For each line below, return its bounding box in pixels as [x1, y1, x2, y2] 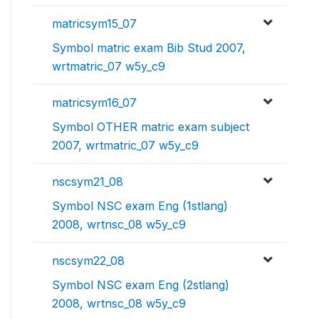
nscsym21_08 [52, 174, 123, 189]
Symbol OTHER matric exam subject [52, 120, 249, 134]
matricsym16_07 [52, 95, 137, 110]
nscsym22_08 [52, 253, 125, 268]
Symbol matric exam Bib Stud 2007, [52, 41, 246, 55]
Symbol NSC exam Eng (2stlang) [52, 278, 229, 292]
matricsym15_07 [52, 16, 137, 31]
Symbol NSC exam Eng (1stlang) [52, 199, 228, 213]
